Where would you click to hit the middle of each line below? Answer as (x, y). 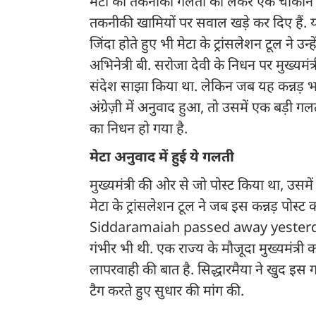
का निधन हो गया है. (139, 130)
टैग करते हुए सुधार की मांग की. (167, 292)
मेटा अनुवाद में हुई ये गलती (164, 158)
